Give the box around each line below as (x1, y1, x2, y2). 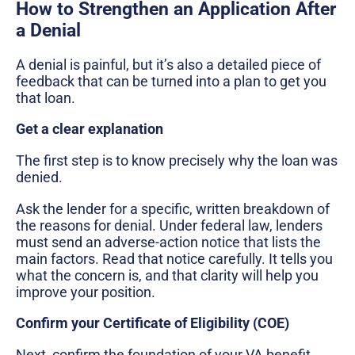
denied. (16, 168, 63, 185)
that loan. (16, 89, 75, 106)
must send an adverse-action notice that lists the (16, 233, 321, 250)
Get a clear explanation (16, 120, 163, 138)
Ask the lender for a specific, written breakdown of (16, 200, 330, 217)
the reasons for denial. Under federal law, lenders (16, 216, 323, 234)
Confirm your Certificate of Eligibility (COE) (16, 315, 289, 332)
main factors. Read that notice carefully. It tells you (16, 250, 333, 267)
